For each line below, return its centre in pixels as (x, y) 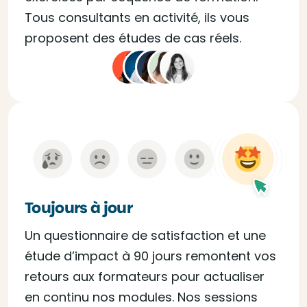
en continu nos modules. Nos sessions (141, 297)
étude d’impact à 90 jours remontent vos (150, 256)
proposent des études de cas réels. (133, 38)
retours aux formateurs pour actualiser (145, 276)
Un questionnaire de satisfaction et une (145, 235)
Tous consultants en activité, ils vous (137, 17)
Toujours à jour (79, 208)
